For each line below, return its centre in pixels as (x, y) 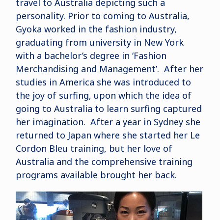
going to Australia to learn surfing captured (109, 109)
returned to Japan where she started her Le (108, 135)
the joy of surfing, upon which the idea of (103, 95)
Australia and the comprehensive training (104, 162)
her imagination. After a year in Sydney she (108, 122)
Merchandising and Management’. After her (109, 69)
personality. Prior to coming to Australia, (102, 16)
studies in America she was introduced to (103, 82)
